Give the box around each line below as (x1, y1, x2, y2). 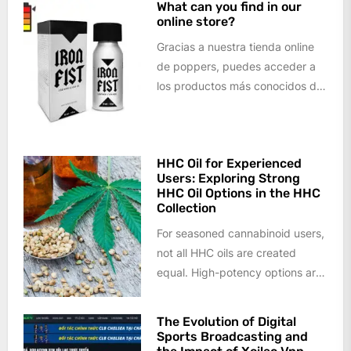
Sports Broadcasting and (157, 329, 308, 345)
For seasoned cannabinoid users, (157, 226, 324, 240)
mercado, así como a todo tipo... (157, 98, 322, 112)
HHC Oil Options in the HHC (157, 185, 320, 201)
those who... (157, 304, 219, 318)
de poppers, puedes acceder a (157, 59, 316, 73)
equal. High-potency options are (157, 265, 322, 279)
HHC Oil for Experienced (157, 155, 302, 171)
